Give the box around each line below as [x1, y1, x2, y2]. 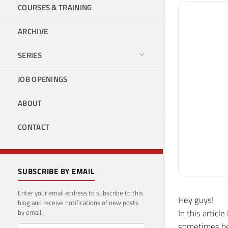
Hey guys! [178, 193, 214, 207]
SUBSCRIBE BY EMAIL [18, 165, 95, 177]
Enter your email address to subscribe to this [18, 188, 143, 198]
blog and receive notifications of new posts [18, 197, 138, 208]
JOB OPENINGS [18, 73, 68, 85]
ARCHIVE [18, 25, 48, 37]
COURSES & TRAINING [18, 2, 92, 13]
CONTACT [18, 121, 50, 133]
